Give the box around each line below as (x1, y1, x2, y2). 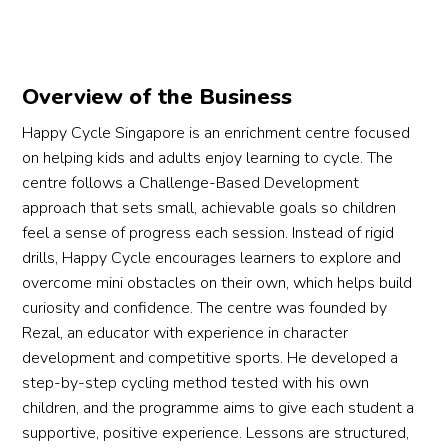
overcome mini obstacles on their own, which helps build (22, 272, 413, 294)
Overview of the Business (22, 82, 293, 112)
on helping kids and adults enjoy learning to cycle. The (22, 147, 394, 169)
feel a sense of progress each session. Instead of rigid (22, 222, 395, 244)
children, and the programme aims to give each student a (22, 397, 415, 419)
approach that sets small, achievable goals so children (22, 197, 397, 219)
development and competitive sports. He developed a (22, 347, 399, 369)
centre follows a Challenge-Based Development (22, 172, 360, 194)
